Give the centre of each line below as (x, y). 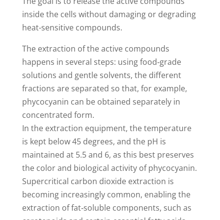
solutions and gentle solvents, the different (101, 75)
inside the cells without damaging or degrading (109, 14)
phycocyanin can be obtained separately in (101, 102)
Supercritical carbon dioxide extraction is (98, 181)
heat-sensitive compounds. (72, 28)
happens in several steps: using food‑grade (101, 62)
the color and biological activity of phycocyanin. (109, 168)
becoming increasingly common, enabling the (106, 195)
